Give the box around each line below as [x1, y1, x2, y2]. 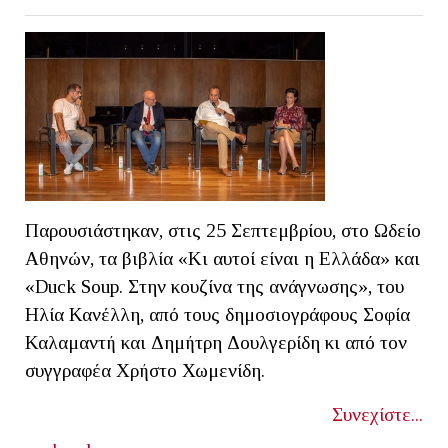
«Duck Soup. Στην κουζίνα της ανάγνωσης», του [25, 275, 404, 297]
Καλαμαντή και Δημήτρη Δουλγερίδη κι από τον [25, 331, 407, 353]
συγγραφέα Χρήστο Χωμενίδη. [25, 359, 265, 381]
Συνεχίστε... [332, 403, 423, 425]
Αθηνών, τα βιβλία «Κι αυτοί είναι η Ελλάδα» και [25, 247, 420, 269]
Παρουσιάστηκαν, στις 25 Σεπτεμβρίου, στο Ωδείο [25, 219, 421, 241]
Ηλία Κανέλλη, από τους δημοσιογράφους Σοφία [25, 303, 410, 325]
